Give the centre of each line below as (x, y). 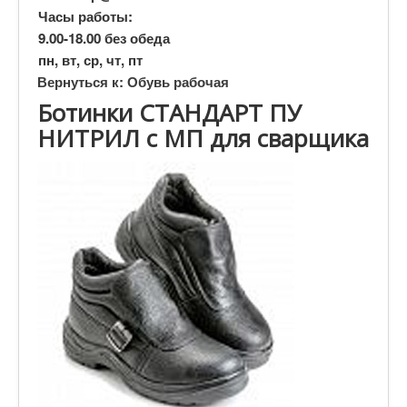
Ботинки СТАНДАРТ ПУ (169, 112)
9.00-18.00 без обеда (104, 38)
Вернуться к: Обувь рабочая (133, 81)
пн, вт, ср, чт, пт (90, 60)
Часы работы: (85, 16)
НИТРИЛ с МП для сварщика (203, 138)
